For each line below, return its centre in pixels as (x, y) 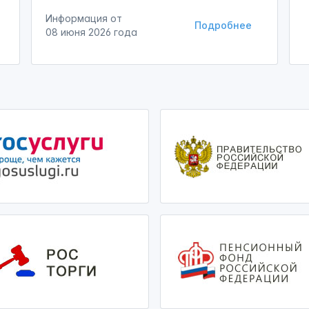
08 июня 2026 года (91, 32)
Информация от (83, 18)
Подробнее (223, 25)
